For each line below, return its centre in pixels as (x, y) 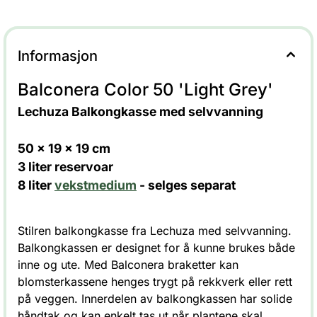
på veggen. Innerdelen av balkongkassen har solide (155, 299)
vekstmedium (96, 185)
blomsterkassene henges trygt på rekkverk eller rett (155, 282)
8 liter (36, 185)
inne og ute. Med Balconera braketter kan (128, 265)
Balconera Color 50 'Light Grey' (145, 90)
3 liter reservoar (65, 167)
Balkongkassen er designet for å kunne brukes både (156, 248)
